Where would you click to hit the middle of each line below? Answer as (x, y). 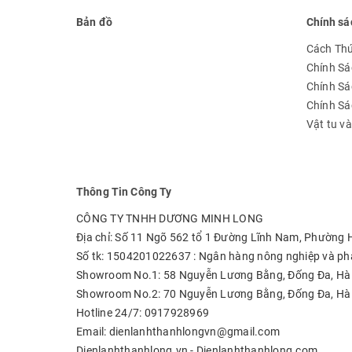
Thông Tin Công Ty (124, 192)
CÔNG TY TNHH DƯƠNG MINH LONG (170, 219)
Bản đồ (94, 22)
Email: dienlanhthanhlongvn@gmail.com (178, 332)
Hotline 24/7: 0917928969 (143, 313)
